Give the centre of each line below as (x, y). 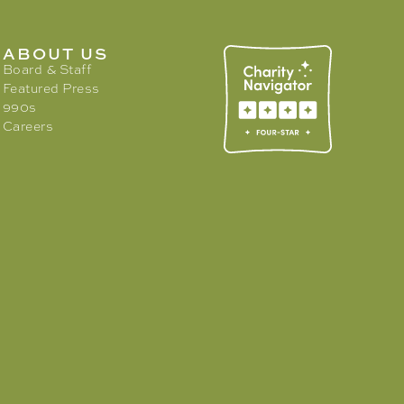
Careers (28, 126)
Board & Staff (47, 69)
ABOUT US (55, 53)
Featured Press (51, 88)
